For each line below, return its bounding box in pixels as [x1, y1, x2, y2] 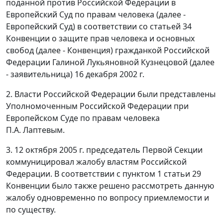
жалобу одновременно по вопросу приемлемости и [6, 192, 209, 204]
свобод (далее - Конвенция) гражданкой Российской [6, 45, 210, 56]
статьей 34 [150, 21, 192, 32]
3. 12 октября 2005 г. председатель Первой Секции [6, 144, 203, 156]
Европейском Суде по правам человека [6, 112, 160, 124]
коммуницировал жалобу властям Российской [6, 156, 187, 168]
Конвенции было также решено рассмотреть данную [6, 180, 214, 192]
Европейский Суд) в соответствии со [6, 21, 150, 32]
